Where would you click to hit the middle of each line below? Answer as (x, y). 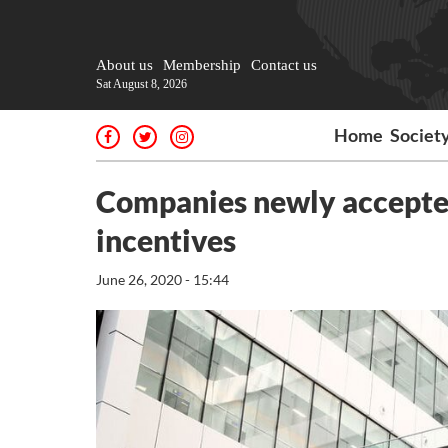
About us (124, 65)
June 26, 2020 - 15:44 (162, 279)
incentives (166, 240)
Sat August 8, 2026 (141, 84)
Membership (202, 65)
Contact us (284, 65)
